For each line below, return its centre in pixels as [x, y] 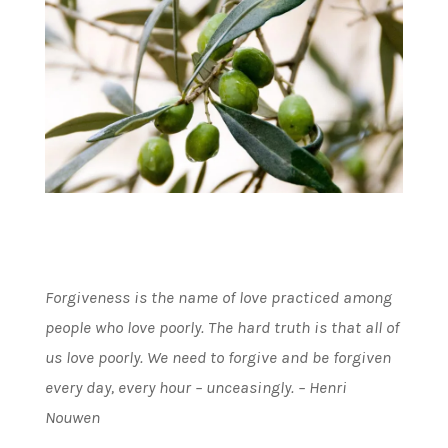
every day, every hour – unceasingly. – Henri [195, 386]
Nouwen [72, 416]
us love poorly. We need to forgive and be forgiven [217, 356]
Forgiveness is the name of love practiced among [218, 296]
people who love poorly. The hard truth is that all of [221, 326]
